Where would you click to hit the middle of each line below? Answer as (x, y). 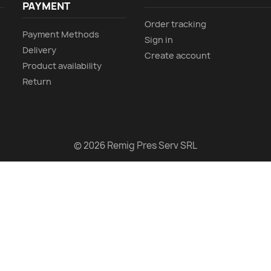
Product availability (62, 66)
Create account (178, 56)
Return (37, 82)
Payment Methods (61, 34)
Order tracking (175, 24)
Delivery (40, 50)
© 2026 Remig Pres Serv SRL (135, 146)
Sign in (159, 40)
